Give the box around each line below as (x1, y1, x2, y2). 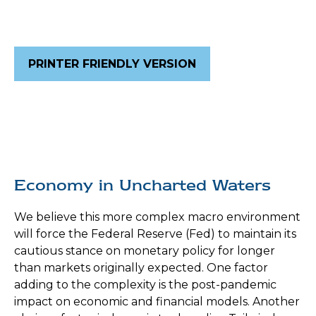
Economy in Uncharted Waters (14, 176, 271, 195)
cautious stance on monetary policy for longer (14, 244, 275, 257)
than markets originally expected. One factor (14, 261, 268, 274)
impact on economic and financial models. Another (14, 295, 300, 308)
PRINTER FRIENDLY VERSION (28, 57, 196, 71)
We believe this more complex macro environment (14, 210, 300, 224)
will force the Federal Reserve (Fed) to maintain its (14, 227, 296, 241)
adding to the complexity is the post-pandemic (14, 278, 276, 291)
